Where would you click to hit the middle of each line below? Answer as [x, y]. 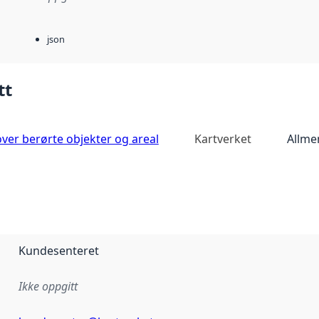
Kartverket [223, 138]
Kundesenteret [59, 250]
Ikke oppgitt [48, 286]
